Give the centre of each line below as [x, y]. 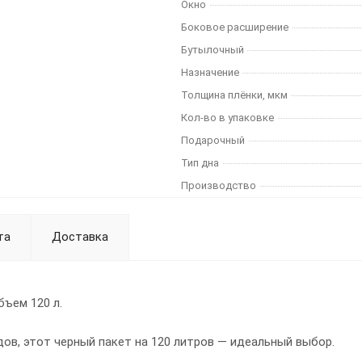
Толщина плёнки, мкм [234, 95]
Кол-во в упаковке [227, 118]
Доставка [80, 237]
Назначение [210, 72]
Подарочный [213, 140]
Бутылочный [213, 50]
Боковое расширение [235, 27]
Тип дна [200, 163]
